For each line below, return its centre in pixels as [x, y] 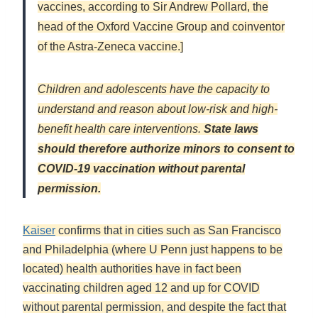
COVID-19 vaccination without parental [141, 169]
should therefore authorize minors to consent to [166, 149]
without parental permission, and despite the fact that [154, 307]
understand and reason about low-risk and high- [158, 109]
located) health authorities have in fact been [132, 269]
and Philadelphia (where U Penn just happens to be [153, 250]
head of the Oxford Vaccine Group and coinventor [161, 27]
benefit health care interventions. [121, 129]
